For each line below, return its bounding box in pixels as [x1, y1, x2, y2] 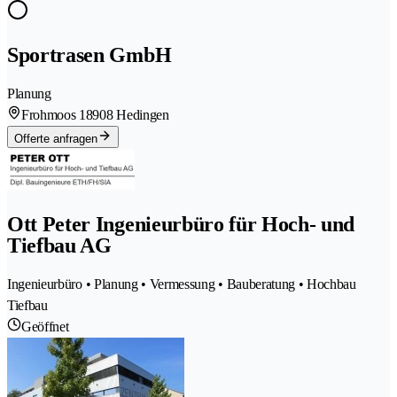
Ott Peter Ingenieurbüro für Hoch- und [7, 213, 355, 237]
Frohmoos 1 [21, 107, 86, 123]
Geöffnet [21, 318, 69, 334]
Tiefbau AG [7, 234, 112, 258]
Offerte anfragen [14, 132, 97, 146]
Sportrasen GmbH [7, 43, 172, 67]
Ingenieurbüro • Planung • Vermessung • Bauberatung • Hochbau [7, 276, 356, 292]
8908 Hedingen [85, 107, 169, 123]
